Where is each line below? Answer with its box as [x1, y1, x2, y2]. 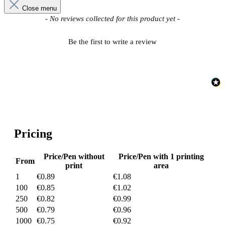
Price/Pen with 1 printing [119, 152, 204, 161]
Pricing [14, 127, 52, 141]
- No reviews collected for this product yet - [45, 15, 180, 23]
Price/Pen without [43, 152, 104, 161]
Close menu [22, 5, 57, 13]
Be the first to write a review [68, 37, 157, 46]
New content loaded [4, 13, 67, 22]
